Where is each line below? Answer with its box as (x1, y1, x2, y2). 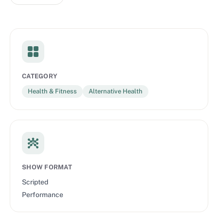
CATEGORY (22, 72, 58, 80)
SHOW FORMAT (22, 163, 72, 171)
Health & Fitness (28, 88, 77, 95)
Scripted (22, 178, 48, 186)
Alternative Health (89, 88, 143, 95)
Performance (22, 191, 63, 199)
